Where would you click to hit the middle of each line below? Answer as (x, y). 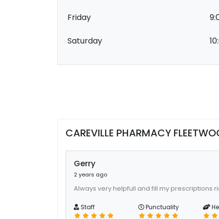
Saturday (85, 41)
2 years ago (90, 175)
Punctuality (161, 207)
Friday (79, 17)
